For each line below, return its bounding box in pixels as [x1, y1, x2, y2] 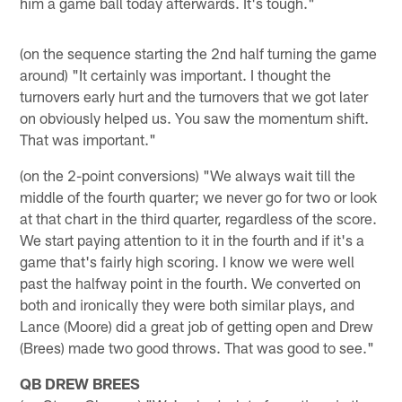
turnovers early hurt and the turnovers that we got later [20, 86, 369, 105]
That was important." [20, 129, 157, 148]
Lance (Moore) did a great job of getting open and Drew [20, 316, 374, 335]
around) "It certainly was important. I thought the [20, 65, 332, 83]
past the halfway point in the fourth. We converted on [20, 273, 362, 292]
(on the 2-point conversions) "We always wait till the [20, 165, 356, 184]
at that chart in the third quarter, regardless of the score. [20, 208, 378, 227]
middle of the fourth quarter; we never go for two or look [20, 187, 378, 205]
